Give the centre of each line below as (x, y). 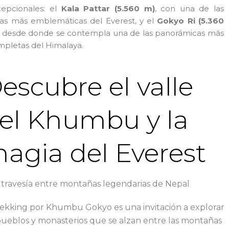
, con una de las (189, 8)
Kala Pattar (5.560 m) (108, 8)
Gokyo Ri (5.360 (191, 20)
